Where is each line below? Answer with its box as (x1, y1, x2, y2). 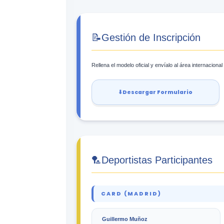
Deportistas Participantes (101, 154, 212, 165)
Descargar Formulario (122, 88, 193, 96)
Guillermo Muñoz (102, 215, 147, 222)
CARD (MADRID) (101, 189, 161, 197)
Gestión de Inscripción (101, 31, 200, 43)
